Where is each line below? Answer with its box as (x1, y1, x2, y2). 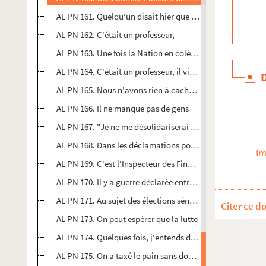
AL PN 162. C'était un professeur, (56, 29, 175, 40)
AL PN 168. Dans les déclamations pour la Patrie (56, 140, 231, 151)
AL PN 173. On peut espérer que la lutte (56, 213, 198, 224)
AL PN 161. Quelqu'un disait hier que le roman (56, 11, 224, 22)
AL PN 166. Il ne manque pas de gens (56, 103, 189, 114)
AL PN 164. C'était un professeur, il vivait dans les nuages (56, 66, 264, 77)
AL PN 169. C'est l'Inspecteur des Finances (56, 158, 209, 169)
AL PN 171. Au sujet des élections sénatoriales (56, 195, 222, 206)
